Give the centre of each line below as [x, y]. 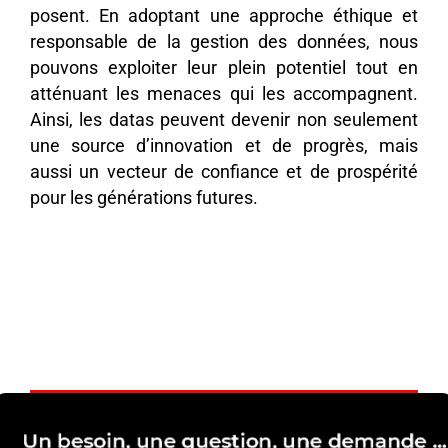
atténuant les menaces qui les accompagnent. [224, 94]
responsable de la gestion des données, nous [224, 42]
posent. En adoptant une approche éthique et [224, 16]
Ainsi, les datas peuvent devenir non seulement [224, 120]
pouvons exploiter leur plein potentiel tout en [224, 68]
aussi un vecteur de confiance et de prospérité [224, 172]
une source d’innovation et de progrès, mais [224, 146]
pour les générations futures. [144, 198]
